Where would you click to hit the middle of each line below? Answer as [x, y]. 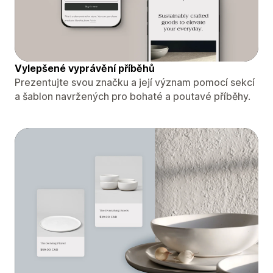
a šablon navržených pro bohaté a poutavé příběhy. [133, 96]
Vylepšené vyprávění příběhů [85, 68]
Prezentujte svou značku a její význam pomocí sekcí [135, 82]
